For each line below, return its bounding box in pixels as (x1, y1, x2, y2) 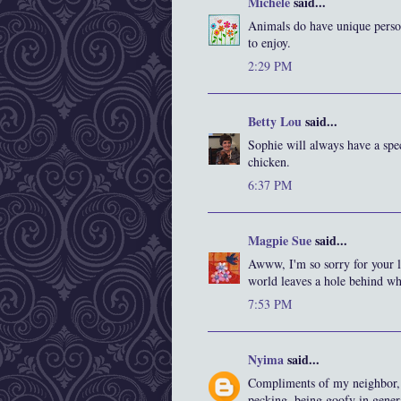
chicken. (248, 153, 290, 171)
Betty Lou (248, 112, 302, 132)
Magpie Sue (248, 231, 311, 251)
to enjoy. (248, 34, 291, 52)
